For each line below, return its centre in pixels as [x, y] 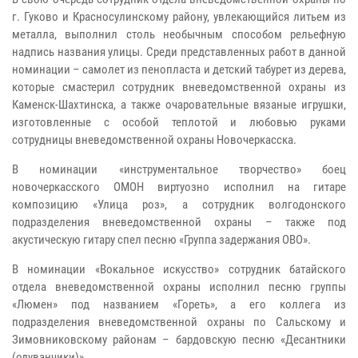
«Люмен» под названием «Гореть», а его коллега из [179, 304]
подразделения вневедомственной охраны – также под [179, 222]
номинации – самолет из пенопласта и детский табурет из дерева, [179, 69]
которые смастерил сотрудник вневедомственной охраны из [179, 87]
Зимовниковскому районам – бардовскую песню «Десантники [179, 339]
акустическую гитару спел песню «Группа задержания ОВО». [163, 239]
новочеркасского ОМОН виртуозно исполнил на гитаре [179, 187]
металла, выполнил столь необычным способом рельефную [179, 34]
